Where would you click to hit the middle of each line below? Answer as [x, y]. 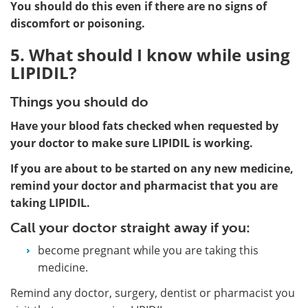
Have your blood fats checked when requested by [144, 125]
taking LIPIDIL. [50, 202]
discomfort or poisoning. [78, 23]
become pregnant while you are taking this [148, 250]
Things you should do [79, 101]
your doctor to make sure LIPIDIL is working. [132, 143]
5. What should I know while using [150, 54]
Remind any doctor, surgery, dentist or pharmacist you [153, 293]
